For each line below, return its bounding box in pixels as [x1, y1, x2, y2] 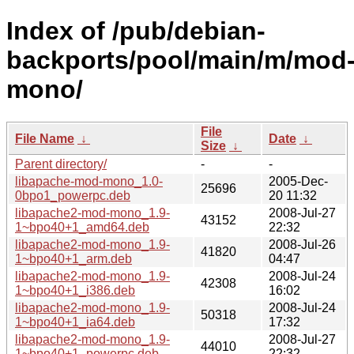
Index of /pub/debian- [6, 17, 265, 46]
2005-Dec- [269, 174, 328, 188]
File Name [15, 131, 74, 145]
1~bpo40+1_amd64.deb [15, 220, 149, 234]
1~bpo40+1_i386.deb [15, 283, 135, 297]
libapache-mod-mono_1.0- [15, 174, 163, 188]
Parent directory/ [15, 156, 107, 171]
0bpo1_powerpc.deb [15, 188, 130, 202]
